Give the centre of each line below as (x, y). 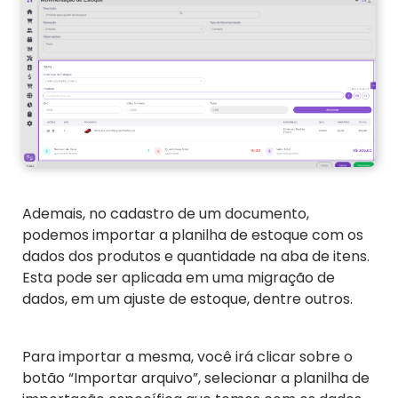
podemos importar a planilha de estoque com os (193, 235)
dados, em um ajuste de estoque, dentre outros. (187, 298)
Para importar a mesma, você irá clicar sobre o (187, 356)
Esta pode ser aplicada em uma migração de (179, 277)
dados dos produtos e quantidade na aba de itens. (196, 256)
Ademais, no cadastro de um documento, (166, 213)
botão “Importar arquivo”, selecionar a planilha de (196, 378)
